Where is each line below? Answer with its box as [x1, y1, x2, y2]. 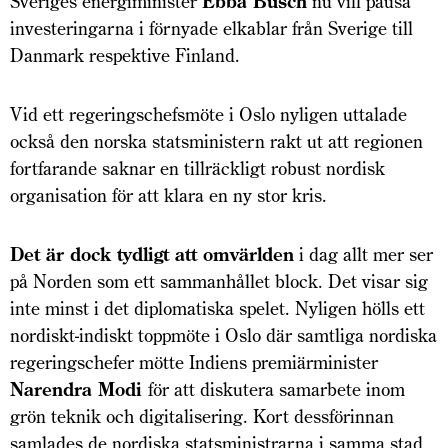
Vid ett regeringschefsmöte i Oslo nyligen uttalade [10, 103, 407, 127]
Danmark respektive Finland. [10, 44, 240, 68]
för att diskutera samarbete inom [148, 378, 405, 402]
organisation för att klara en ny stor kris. [10, 184, 332, 208]
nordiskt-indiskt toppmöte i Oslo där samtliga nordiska [10, 324, 437, 348]
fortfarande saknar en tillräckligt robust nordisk [10, 157, 385, 181]
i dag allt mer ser [294, 243, 433, 267]
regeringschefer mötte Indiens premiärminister [10, 351, 378, 375]
